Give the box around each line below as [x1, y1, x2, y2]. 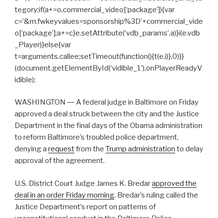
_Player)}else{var [15, 40, 71, 49]
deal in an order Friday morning [15, 190, 114, 200]
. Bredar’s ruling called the [114, 190, 198, 200]
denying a [15, 145, 48, 154]
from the [74, 145, 106, 154]
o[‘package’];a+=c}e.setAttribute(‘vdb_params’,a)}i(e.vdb [15, 28, 200, 37]
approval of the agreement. [15, 156, 105, 165]
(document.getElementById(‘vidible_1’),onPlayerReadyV [15, 63, 202, 73]
